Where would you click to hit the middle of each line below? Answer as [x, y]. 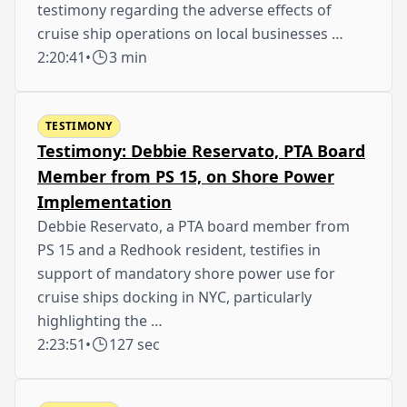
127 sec [134, 344]
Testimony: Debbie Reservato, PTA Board [201, 150]
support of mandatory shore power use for [186, 273]
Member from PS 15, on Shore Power [186, 176]
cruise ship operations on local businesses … [190, 33]
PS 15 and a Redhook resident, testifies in [179, 249]
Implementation [104, 201]
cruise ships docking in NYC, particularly [174, 297]
